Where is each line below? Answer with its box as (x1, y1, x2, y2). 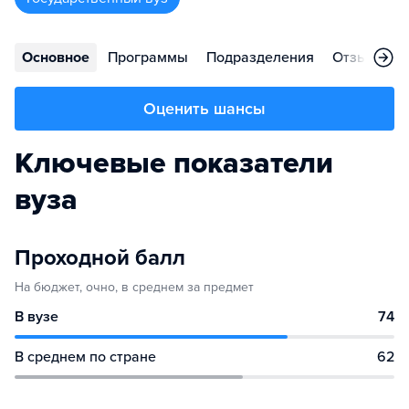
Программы (108, 48, 188, 67)
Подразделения (206, 48, 314, 67)
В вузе (15, 308, 58, 326)
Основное (22, 48, 89, 67)
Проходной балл (15, 245, 185, 271)
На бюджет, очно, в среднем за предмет (15, 279, 254, 295)
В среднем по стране (15, 348, 156, 366)
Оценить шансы (143, 99, 266, 119)
